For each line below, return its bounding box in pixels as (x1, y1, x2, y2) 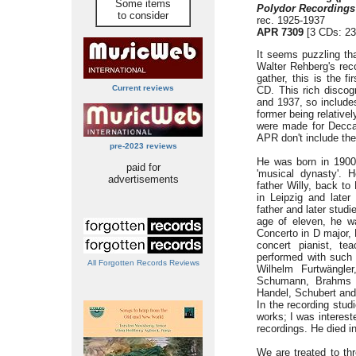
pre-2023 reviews (109, 141, 177, 150)
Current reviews (112, 83, 174, 92)
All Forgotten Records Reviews (87, 258, 199, 267)
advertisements (107, 173, 179, 185)
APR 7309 (257, 26, 304, 38)
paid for (126, 161, 161, 173)
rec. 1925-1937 (257, 14, 325, 26)
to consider (118, 10, 168, 21)
